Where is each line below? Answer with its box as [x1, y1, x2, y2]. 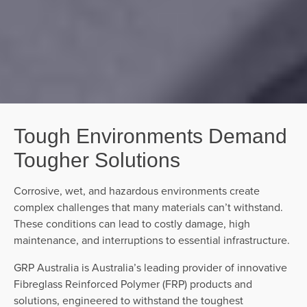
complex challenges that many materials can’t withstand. [14, 199, 283, 214]
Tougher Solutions [14, 148, 180, 171]
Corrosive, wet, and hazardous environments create [14, 182, 260, 198]
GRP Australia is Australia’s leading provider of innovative [14, 259, 287, 275]
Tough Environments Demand [14, 124, 287, 147]
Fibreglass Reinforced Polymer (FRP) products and [14, 275, 252, 291]
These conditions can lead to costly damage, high [14, 215, 250, 231]
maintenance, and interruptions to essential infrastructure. [14, 232, 290, 247]
